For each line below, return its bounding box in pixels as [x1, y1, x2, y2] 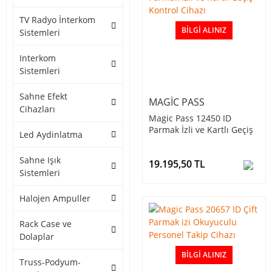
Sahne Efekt [19, 90, 67, 103]
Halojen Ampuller [19, 192, 90, 205]
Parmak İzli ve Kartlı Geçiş [149, 124, 253, 136]
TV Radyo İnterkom [19, 14, 95, 26]
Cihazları [19, 103, 55, 115]
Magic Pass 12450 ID [149, 112, 231, 124]
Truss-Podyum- [19, 256, 81, 268]
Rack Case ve [19, 218, 72, 230]
